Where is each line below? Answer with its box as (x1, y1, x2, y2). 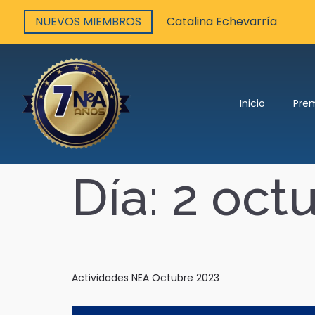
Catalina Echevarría (167, 13, 277, 30)
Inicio (240, 96, 266, 111)
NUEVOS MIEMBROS (35, 13, 141, 30)
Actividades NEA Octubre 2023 (72, 270, 219, 285)
